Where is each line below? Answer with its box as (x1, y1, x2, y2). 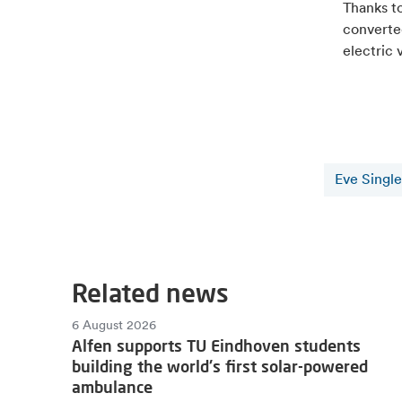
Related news (72, 276, 229, 309)
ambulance (72, 376, 153, 397)
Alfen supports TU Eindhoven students (72, 335, 361, 355)
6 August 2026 (72, 319, 156, 333)
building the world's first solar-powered (72, 355, 368, 376)
